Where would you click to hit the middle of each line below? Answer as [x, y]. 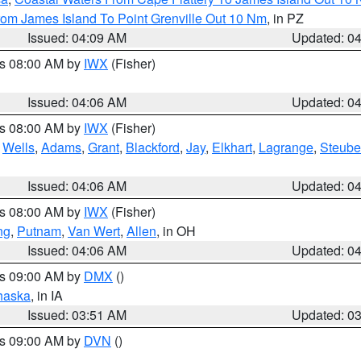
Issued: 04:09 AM [77, 37]
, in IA [47, 295]
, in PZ [285, 18]
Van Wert [94, 231]
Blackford [153, 147]
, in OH [176, 231]
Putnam [39, 231]
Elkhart [232, 147]
